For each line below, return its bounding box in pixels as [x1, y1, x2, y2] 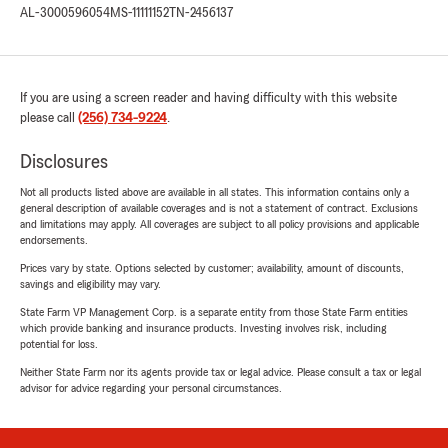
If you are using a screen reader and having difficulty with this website [20, 91, 397, 106]
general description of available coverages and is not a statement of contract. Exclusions [20, 202, 418, 215]
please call [20, 111, 78, 126]
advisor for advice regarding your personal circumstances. [20, 382, 282, 395]
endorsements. [20, 234, 88, 247]
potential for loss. [20, 338, 98, 351]
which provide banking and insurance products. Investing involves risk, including [20, 322, 387, 335]
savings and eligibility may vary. [20, 278, 161, 291]
